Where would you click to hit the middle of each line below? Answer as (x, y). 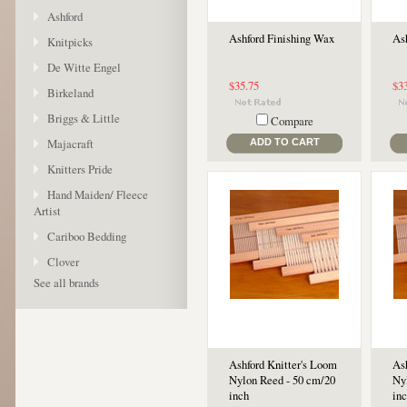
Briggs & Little (84, 118)
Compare (292, 121)
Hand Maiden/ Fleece (98, 194)
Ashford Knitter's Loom (283, 365)
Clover (63, 262)
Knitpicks (70, 42)
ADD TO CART (284, 142)
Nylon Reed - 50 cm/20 (282, 380)
